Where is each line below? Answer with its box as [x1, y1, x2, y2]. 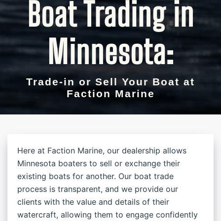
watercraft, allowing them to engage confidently [17, 210, 198, 220]
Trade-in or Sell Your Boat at [26, 76, 195, 87]
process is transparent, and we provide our [17, 184, 178, 194]
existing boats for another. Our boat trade [17, 171, 174, 181]
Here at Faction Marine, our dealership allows [17, 146, 186, 155]
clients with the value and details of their [17, 197, 169, 207]
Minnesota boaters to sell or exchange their [17, 158, 180, 168]
